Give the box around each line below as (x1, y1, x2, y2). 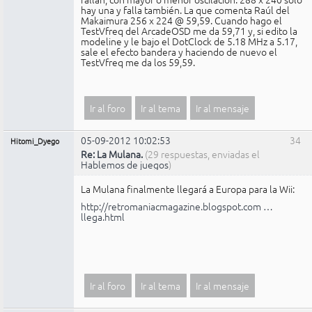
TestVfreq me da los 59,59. (81, 55, 195, 70)
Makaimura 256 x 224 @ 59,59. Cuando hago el (81, 13, 282, 28)
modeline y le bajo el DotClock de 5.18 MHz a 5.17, (81, 34, 297, 49)
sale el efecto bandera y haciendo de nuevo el (81, 45, 277, 59)
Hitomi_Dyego (10, 135, 59, 147)
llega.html (81, 209, 125, 224)
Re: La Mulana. (81, 146, 143, 161)
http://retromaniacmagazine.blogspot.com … (81, 198, 273, 213)
